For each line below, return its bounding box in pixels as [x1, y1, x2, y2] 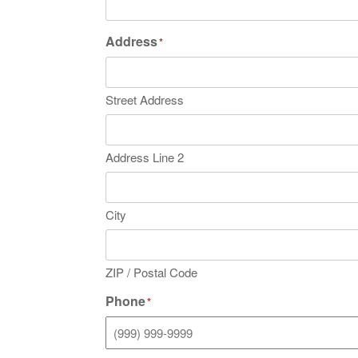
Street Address [105, 90, 184, 108]
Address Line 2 [105, 148, 184, 165]
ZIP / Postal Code [105, 263, 197, 280]
